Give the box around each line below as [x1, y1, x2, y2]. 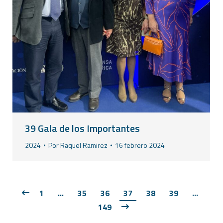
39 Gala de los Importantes [25, 120, 140, 136]
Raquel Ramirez [60, 139, 108, 150]
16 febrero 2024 [115, 139, 165, 150]
